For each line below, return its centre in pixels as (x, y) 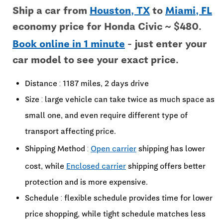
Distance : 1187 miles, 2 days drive (87, 83)
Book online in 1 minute (69, 44)
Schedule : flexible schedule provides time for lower (119, 198)
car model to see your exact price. (96, 60)
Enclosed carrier (96, 166)
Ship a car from (51, 10)
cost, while (46, 166)
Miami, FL (189, 10)
